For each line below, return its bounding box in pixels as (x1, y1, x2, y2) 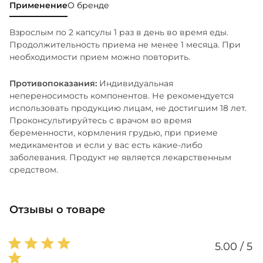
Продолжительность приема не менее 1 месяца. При (9, 39, 241, 50)
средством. (9, 164, 58, 175)
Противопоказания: (9, 77, 99, 89)
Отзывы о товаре (9, 203, 105, 216)
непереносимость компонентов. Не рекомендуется (9, 90, 234, 101)
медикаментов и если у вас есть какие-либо (9, 139, 203, 150)
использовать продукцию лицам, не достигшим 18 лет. (9, 102, 247, 113)
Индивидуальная (99, 77, 173, 89)
